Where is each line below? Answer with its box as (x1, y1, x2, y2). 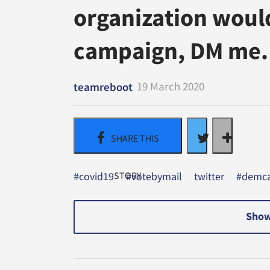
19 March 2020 (137, 78, 204, 93)
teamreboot (74, 79, 133, 94)
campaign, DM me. (74, 36, 268, 66)
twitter (194, 169, 224, 183)
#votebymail (126, 169, 182, 183)
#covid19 (74, 169, 114, 183)
